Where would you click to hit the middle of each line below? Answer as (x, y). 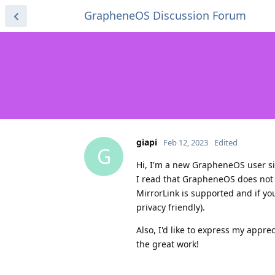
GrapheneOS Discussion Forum (165, 15)
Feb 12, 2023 (186, 142)
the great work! (168, 244)
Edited (226, 142)
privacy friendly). (171, 207)
